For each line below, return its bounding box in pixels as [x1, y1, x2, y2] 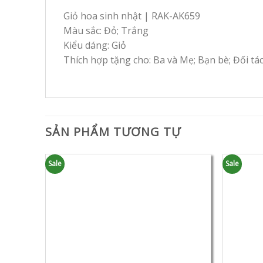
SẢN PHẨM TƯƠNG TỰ [45, 123, 181, 140]
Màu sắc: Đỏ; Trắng [63, 23, 149, 37]
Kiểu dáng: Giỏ [63, 38, 126, 52]
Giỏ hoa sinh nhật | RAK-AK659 [63, 9, 200, 22]
